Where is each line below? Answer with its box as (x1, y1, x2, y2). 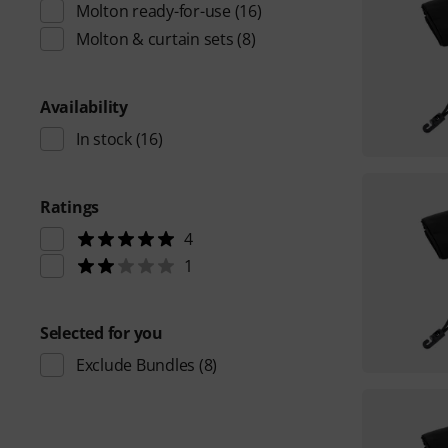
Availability (40, 96, 128, 118)
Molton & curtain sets (76, 28, 234, 50)
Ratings (40, 196, 100, 218)
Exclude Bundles (76, 354, 196, 376)
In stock (76, 128, 132, 150)
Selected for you (40, 322, 163, 344)
